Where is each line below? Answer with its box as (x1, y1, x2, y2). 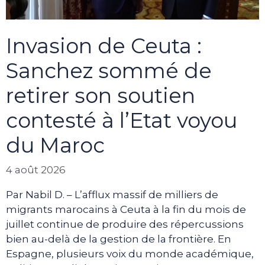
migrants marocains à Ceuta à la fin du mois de (6, 203, 246, 216)
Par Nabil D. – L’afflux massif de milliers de (6, 189, 218, 201)
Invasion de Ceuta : (6, 33, 202, 59)
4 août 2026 (6, 164, 66, 176)
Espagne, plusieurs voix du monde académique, (6, 248, 254, 260)
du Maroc (6, 132, 105, 158)
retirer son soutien (6, 82, 195, 108)
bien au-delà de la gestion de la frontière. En (6, 233, 231, 245)
